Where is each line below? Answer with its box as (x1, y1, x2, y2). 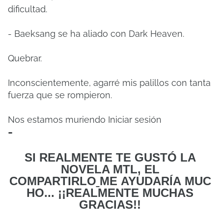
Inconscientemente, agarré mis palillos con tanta (8, 78, 211, 88)
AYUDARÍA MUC (120, 174, 211, 188)
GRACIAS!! (79, 198, 141, 211)
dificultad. (8, 4, 47, 14)
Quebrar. (8, 53, 42, 63)
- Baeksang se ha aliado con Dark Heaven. (8, 28, 184, 39)
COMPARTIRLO (9, 174, 96, 188)
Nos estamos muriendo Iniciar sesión (8, 114, 162, 125)
